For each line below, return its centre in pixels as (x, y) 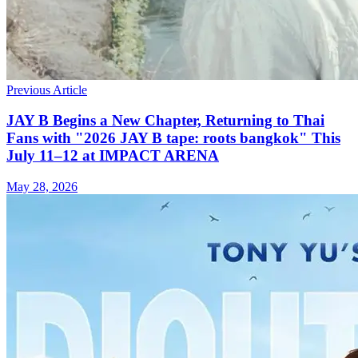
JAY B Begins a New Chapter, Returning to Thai (165, 121)
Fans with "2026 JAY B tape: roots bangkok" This (173, 138)
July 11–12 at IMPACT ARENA (113, 156)
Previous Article (47, 89)
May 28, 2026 (42, 187)
